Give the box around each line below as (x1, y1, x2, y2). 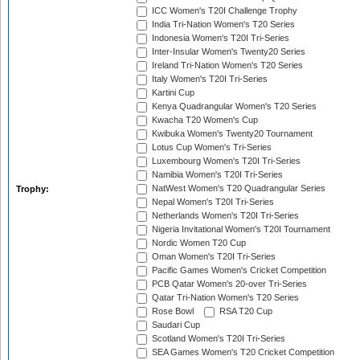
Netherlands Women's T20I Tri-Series (149, 211, 299, 221)
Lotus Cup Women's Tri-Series (149, 142, 272, 153)
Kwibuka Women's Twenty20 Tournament (149, 129, 313, 139)
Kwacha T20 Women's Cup (149, 115, 258, 125)
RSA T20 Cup (217, 306, 272, 317)
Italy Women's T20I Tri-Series (149, 74, 268, 84)
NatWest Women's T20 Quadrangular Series (149, 183, 325, 194)
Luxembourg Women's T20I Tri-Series (149, 156, 301, 166)
